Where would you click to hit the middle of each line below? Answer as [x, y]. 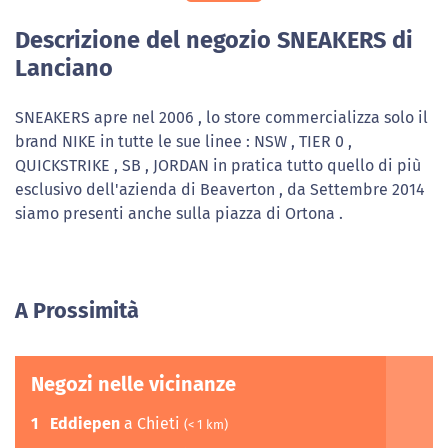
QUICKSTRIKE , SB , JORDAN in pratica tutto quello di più [218, 165]
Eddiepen [85, 423]
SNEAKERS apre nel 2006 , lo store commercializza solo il [221, 117]
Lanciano [64, 68]
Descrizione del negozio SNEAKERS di [214, 40]
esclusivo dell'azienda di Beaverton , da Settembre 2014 [220, 189]
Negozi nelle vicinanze [133, 384]
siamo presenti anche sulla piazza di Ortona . [179, 213]
